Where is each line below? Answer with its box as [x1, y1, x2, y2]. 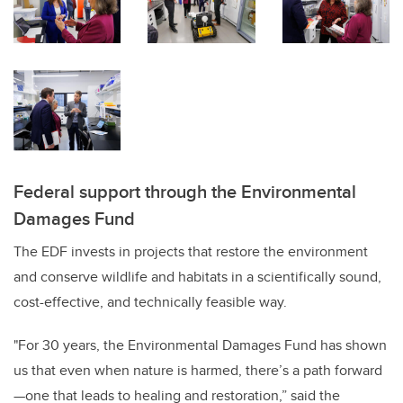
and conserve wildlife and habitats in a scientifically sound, [13, 265, 381, 287]
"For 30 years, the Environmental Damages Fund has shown [13, 334, 387, 355]
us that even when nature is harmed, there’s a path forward [13, 359, 382, 381]
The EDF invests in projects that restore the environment [13, 240, 368, 262]
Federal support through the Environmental [13, 177, 356, 204]
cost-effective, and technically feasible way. [13, 291, 287, 312]
